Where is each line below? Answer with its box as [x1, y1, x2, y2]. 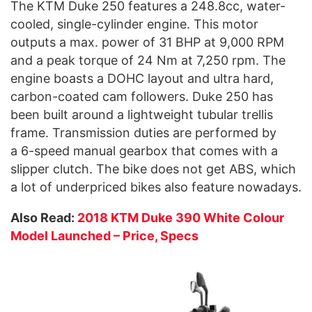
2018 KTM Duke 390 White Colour [77, 210, 284, 226]
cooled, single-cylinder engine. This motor [10, 17, 258, 32]
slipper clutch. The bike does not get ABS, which [10, 162, 296, 177]
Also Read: [10, 210, 77, 226]
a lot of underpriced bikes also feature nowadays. [10, 180, 302, 195]
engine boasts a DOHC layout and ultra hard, [10, 71, 274, 86]
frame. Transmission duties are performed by [10, 125, 276, 141]
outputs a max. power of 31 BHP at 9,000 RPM [10, 35, 284, 50]
